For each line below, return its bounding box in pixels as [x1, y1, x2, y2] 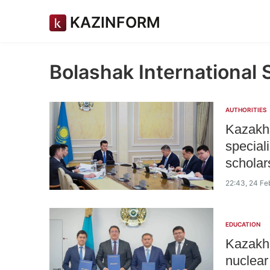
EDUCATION [225, 221, 260, 228]
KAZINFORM [70, 13, 160, 31]
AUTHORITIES [225, 106, 266, 113]
